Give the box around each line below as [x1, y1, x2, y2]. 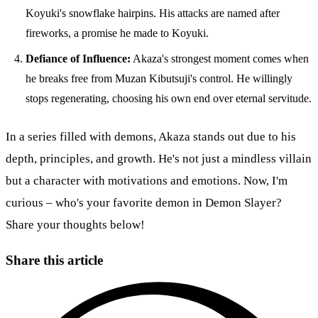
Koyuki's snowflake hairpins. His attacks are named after [26, 6, 280, 19]
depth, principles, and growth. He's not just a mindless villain [6, 151, 312, 165]
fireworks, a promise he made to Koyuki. [26, 26, 209, 39]
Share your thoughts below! [6, 217, 145, 231]
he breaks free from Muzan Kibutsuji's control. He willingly [26, 72, 292, 84]
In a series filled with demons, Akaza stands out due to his [6, 129, 296, 143]
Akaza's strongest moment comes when [131, 52, 309, 65]
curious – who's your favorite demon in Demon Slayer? [6, 195, 282, 209]
